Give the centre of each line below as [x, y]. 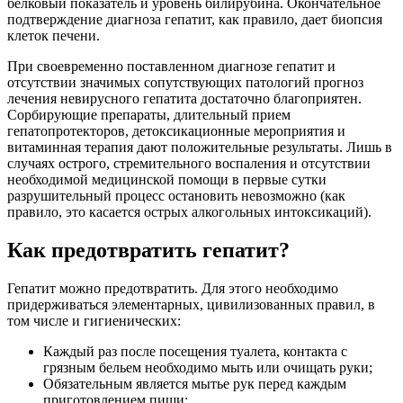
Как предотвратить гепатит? [148, 250]
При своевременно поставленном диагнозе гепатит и [171, 66]
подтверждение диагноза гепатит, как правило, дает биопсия [195, 19]
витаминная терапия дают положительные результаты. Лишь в [200, 147]
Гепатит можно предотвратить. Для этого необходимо [173, 288]
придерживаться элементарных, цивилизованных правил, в [191, 304]
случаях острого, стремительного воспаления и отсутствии [189, 163]
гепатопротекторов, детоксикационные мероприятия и [176, 130]
